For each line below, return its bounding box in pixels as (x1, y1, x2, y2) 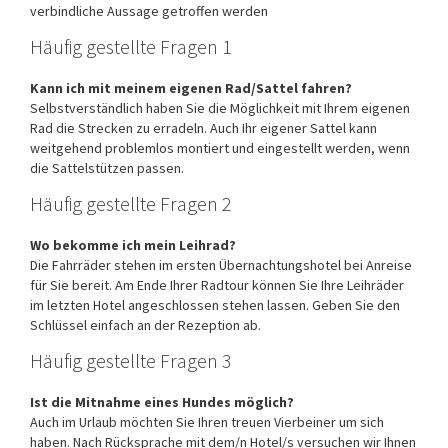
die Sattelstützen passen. (30, 158, 184, 177)
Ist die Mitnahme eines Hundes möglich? (30, 392, 294, 411)
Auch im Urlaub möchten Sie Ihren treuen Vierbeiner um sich (30, 412, 384, 431)
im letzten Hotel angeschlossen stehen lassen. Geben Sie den (30, 295, 400, 314)
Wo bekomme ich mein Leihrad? (30, 235, 236, 254)
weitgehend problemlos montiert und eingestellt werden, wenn (30, 138, 410, 157)
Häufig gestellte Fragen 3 (30, 347, 232, 373)
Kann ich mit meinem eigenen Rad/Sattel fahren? (30, 78, 352, 97)
